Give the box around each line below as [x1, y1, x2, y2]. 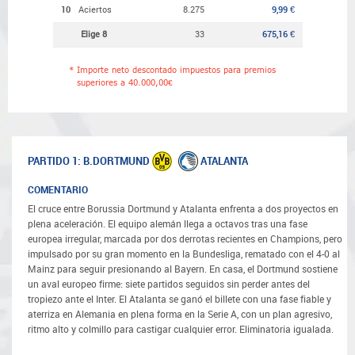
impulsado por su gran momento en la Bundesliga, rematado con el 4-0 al [28, 249, 340, 261]
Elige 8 [80, 29, 107, 40]
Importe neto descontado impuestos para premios [76, 64, 276, 74]
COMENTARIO [28, 185, 88, 197]
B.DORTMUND [83, 155, 150, 167]
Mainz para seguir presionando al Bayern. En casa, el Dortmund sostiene [28, 264, 338, 276]
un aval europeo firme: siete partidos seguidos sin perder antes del [28, 279, 310, 291]
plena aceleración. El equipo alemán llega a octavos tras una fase [28, 219, 307, 231]
